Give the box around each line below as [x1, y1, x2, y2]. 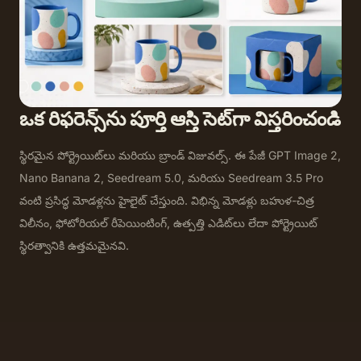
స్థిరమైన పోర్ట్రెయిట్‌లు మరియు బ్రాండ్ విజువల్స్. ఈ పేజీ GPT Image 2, [19, 148, 341, 162]
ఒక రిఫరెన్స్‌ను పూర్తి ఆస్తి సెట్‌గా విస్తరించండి [19, 107, 341, 131]
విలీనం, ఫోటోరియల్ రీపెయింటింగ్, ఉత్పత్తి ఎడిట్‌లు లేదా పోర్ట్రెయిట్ [19, 216, 317, 230]
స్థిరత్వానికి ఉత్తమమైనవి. [19, 239, 129, 252]
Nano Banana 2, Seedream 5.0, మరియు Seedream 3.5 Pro [19, 171, 323, 185]
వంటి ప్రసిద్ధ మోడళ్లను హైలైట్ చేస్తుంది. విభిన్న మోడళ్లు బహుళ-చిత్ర [19, 193, 314, 207]
